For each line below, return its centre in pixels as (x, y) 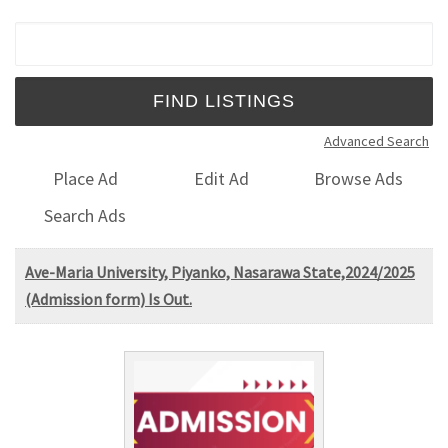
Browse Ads (359, 179)
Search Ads (85, 215)
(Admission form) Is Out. (108, 298)
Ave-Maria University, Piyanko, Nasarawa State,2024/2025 (220, 271)
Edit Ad (222, 179)
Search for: (64, 34)
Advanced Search (376, 140)
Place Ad (85, 179)
